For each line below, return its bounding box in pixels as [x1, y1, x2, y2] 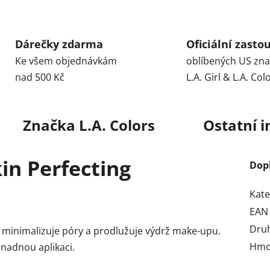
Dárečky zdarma [14, 36, 103, 51]
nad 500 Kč [14, 70, 64, 84]
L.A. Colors [75, 115, 155, 135]
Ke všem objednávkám [14, 54, 117, 67]
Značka [22, 115, 75, 135]
